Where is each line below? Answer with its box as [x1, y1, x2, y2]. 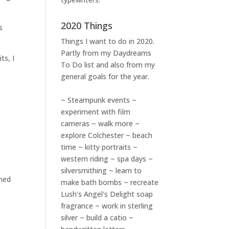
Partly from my [61, 48, 113, 58]
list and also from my [82, 60, 155, 70]
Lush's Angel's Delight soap [61, 189, 153, 199]
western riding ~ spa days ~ [61, 154, 153, 164]
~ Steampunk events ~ [61, 95, 137, 105]
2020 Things [61, 19, 113, 32]
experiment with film [61, 107, 131, 117]
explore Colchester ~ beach [61, 130, 153, 140]
